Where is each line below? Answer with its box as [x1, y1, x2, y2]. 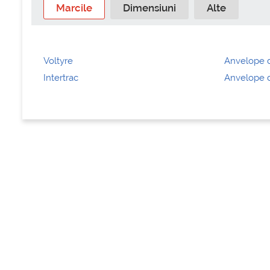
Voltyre [43, 55, 73, 67]
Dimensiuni [123, 2, 176, 14]
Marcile [56, 2, 92, 14]
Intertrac [43, 72, 78, 84]
